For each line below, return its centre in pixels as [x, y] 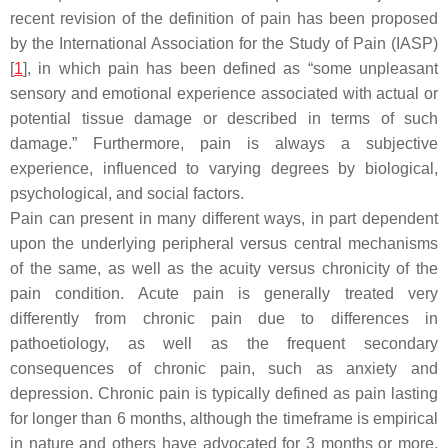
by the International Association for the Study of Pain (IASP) [224, 43]
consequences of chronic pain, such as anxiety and [224, 368]
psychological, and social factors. [127, 193]
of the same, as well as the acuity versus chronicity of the [224, 268]
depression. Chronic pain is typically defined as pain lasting [224, 393]
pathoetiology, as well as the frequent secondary [224, 343]
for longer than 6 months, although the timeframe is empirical [224, 418]
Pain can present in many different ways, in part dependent [224, 218]
